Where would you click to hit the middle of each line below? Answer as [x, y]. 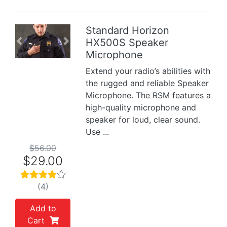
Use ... [98, 132]
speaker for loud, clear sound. [143, 120]
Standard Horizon [128, 30]
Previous [35, 46]
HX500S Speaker [127, 43]
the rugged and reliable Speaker [147, 83]
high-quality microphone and [141, 107]
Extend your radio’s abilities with [148, 71]
